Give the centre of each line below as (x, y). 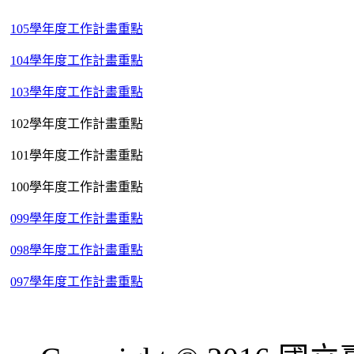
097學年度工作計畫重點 (77, 281)
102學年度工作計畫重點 (77, 123)
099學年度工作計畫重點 (77, 218)
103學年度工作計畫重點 (77, 92)
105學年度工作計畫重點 (77, 28)
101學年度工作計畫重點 (77, 155)
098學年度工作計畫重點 (77, 250)
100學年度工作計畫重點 (77, 186)
